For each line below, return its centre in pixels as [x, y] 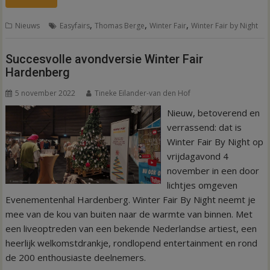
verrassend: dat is [204, 127]
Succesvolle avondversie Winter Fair [105, 59]
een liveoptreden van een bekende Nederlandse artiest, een [131, 228]
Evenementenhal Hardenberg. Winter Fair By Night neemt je [131, 199]
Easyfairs [75, 26]
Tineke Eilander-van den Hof [143, 93]
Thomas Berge [120, 26]
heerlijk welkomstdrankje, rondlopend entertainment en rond [132, 243]
